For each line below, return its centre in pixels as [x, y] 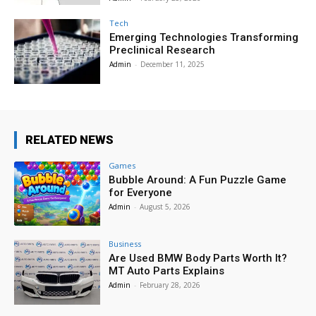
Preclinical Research [163, 50]
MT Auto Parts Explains [167, 271]
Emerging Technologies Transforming [204, 37]
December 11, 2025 [173, 64]
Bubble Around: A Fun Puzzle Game [198, 180]
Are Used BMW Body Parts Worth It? [198, 259]
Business [125, 244]
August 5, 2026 [165, 206]
